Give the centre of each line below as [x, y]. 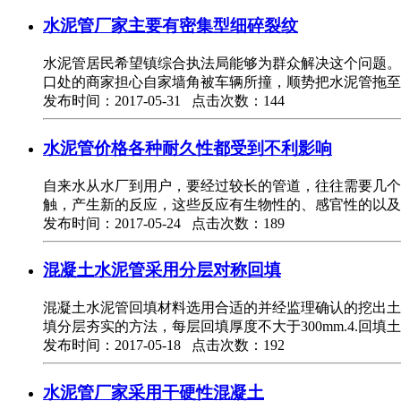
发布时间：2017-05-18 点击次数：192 [164, 346]
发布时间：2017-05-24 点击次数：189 [164, 223]
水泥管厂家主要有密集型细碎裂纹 [171, 26]
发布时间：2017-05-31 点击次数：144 [164, 101]
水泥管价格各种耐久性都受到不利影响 [188, 148]
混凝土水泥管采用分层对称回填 [162, 270]
